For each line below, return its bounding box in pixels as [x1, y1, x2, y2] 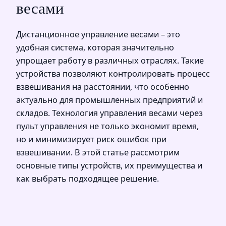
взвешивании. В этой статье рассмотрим [16, 147, 180, 158]
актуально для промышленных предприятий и [16, 94, 203, 106]
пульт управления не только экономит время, [16, 121, 199, 132]
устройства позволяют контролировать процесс [16, 68, 210, 80]
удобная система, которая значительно [16, 42, 174, 53]
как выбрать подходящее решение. [16, 173, 159, 185]
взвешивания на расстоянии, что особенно [16, 81, 189, 93]
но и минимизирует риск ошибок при [16, 134, 166, 145]
